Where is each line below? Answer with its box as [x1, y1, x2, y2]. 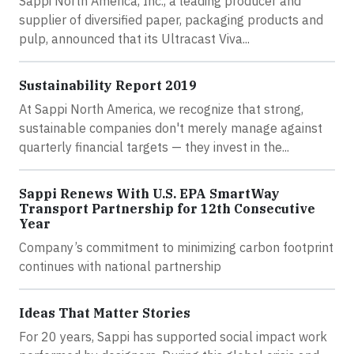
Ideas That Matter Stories [19, 304, 190, 321]
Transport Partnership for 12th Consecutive [19, 200, 315, 217]
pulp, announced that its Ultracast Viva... [19, 30, 250, 47]
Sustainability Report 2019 [19, 77, 197, 93]
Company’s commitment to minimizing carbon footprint [19, 239, 333, 255]
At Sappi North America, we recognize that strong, [19, 100, 303, 117]
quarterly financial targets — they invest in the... [19, 138, 289, 155]
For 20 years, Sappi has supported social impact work [19, 328, 327, 345]
